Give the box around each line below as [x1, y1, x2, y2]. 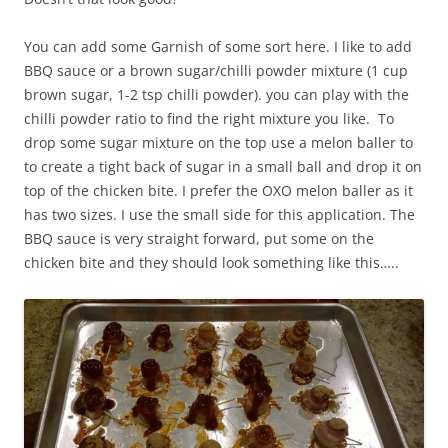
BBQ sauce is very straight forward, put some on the [24, 229, 374, 249]
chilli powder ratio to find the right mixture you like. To [24, 109, 394, 129]
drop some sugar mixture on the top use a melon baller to [24, 133, 413, 153]
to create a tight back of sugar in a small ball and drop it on [24, 157, 422, 177]
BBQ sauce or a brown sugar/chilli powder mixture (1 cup [24, 61, 408, 81]
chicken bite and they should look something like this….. [24, 253, 399, 273]
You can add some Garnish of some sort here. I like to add [24, 37, 412, 57]
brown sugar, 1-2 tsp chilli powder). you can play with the [24, 85, 409, 105]
